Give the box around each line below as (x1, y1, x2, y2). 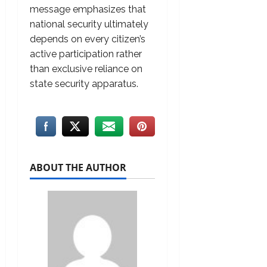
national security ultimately (30, 18, 148, 30)
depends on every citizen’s (30, 33, 145, 45)
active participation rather (30, 48, 142, 60)
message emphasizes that (30, 4, 146, 15)
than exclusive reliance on (30, 63, 142, 75)
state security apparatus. (30, 78, 138, 90)
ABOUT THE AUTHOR (30, 161, 126, 175)
